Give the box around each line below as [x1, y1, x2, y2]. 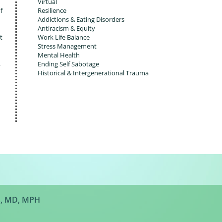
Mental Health [37, 51, 80, 60]
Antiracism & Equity [37, 24, 95, 33]
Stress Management [37, 42, 97, 51]
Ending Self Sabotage [37, 59, 99, 69]
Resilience [37, 6, 66, 15]
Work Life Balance [37, 33, 90, 42]
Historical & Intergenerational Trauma [37, 68, 149, 78]
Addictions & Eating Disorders [37, 15, 124, 24]
